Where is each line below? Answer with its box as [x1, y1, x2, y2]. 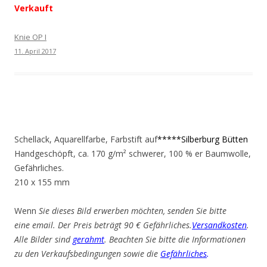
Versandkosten [192, 219, 247, 231]
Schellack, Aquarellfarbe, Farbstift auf [14, 133, 157, 145]
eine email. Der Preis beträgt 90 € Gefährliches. [14, 219, 192, 231]
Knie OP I [14, 32, 46, 42]
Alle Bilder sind [14, 234, 73, 245]
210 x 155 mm [14, 176, 70, 188]
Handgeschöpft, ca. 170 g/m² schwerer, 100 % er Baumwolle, [14, 148, 251, 159]
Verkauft [14, 2, 53, 14]
